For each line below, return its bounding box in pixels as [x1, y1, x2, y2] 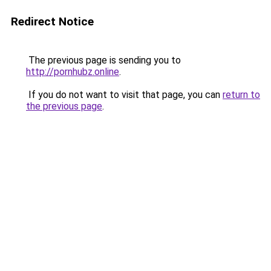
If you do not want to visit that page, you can [26, 89, 223, 100]
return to [223, 89, 260, 100]
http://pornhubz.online [26, 66, 119, 77]
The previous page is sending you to [26, 54, 181, 66]
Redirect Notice [11, 15, 94, 28]
